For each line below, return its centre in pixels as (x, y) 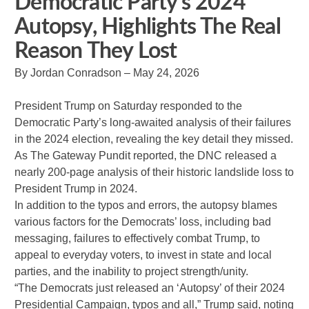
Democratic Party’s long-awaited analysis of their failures (153, 122)
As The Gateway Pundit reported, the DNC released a (146, 155)
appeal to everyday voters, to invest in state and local (143, 255)
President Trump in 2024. (76, 188)
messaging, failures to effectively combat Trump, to (138, 238)
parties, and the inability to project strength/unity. (132, 271)
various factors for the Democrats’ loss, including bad (143, 221)
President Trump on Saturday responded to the (129, 106)
